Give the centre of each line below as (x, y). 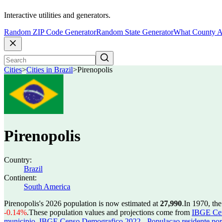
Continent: (20, 178)
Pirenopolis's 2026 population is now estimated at (82, 203)
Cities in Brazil (50, 70)
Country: (18, 160)
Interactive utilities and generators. (57, 15)
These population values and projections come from (110, 212)
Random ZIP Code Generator (50, 32)
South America (47, 187)
